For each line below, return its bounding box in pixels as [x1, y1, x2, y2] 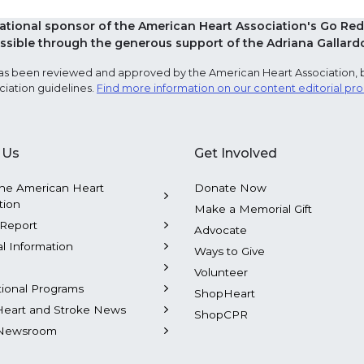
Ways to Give [194, 245, 265, 258]
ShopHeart [194, 287, 255, 300]
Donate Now [194, 181, 266, 194]
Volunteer [194, 266, 248, 279]
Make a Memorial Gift [194, 202, 312, 215]
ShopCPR [194, 308, 248, 321]
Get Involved [194, 145, 277, 161]
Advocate [194, 223, 247, 236]
